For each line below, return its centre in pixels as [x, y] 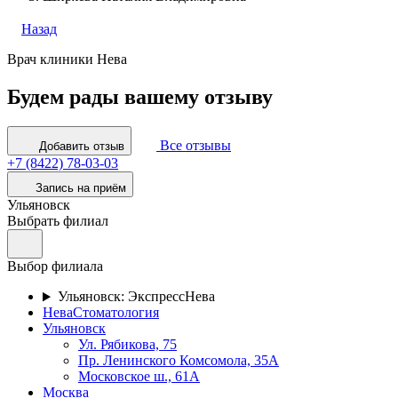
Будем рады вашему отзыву [140, 96]
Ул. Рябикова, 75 [127, 345]
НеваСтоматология [101, 313]
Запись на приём [81, 188]
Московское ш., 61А [139, 377]
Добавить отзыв [82, 147]
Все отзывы [195, 146]
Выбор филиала [55, 267]
